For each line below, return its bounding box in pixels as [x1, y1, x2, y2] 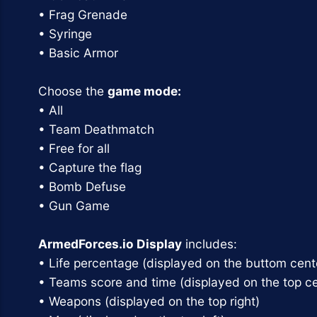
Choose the [38, 83, 108, 98]
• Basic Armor [38, 45, 122, 60]
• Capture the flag [38, 159, 145, 175]
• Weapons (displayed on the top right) [38, 293, 260, 309]
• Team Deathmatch [38, 121, 154, 137]
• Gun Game [38, 197, 110, 213]
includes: [181, 236, 237, 251]
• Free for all [38, 140, 110, 156]
